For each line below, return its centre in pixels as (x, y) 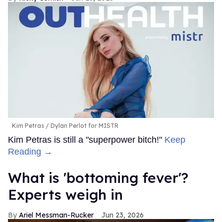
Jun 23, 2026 (123, 215)
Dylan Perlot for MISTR (84, 125)
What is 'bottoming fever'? (98, 177)
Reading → (30, 151)
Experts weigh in (65, 194)
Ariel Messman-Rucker (56, 215)
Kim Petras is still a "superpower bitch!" (86, 139)
